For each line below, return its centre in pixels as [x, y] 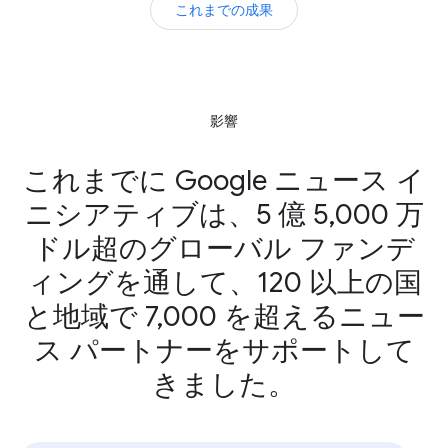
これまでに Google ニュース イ [224, 181]
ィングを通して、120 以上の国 [224, 283]
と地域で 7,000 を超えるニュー [224, 317]
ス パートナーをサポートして [224, 351]
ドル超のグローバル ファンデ [224, 249]
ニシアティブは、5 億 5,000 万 [224, 215]
